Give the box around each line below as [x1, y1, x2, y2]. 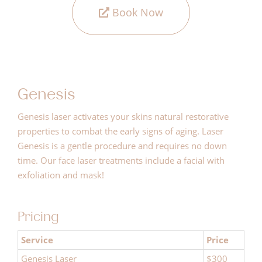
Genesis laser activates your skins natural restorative [18, 110, 229, 122]
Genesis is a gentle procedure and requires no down [18, 139, 227, 151]
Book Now [109, 5, 163, 19]
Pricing [18, 208, 59, 225]
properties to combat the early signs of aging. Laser [18, 125, 223, 137]
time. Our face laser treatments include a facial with [18, 154, 225, 166]
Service [21, 233, 53, 246]
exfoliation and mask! [18, 168, 104, 181]
